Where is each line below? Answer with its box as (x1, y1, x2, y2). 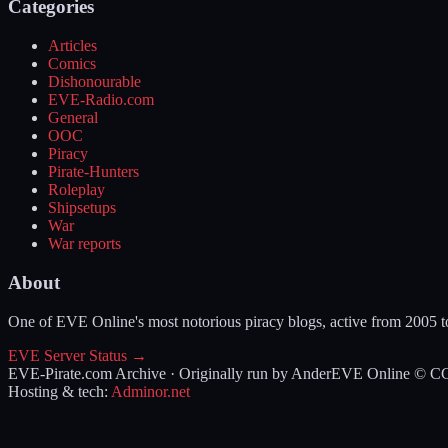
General (48, 109, 98, 127)
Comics (48, 55, 96, 73)
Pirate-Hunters (48, 163, 139, 181)
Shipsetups (48, 199, 116, 217)
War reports (48, 235, 121, 253)
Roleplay (48, 181, 105, 199)
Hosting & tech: (8, 382, 108, 400)
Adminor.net (111, 382, 190, 400)
